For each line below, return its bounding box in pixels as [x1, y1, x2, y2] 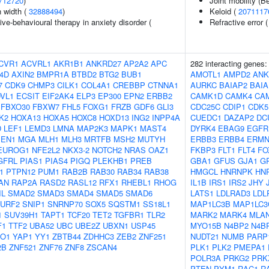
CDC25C [190, 101, 220, 112]
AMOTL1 [190, 68, 221, 80]
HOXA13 [11, 112, 41, 123]
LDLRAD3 [216, 187, 250, 199]
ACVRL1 [21, 58, 51, 69]
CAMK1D [190, 90, 223, 101]
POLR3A [190, 252, 221, 264]
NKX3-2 [62, 144, 89, 156]
